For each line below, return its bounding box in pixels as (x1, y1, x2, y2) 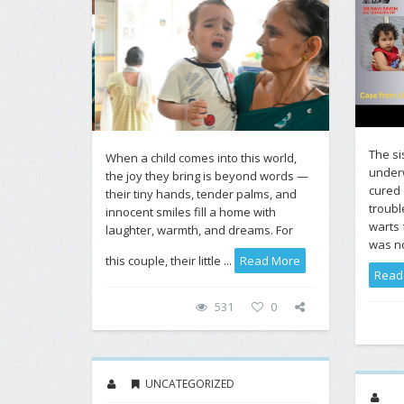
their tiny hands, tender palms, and (106, 186, 297, 203)
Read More (240, 252, 300, 270)
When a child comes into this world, (106, 150, 297, 167)
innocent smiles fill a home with (106, 204, 276, 221)
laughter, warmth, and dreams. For (106, 222, 293, 239)
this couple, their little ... (106, 252, 234, 270)
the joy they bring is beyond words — (106, 168, 308, 185)
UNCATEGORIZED (145, 376, 234, 391)
